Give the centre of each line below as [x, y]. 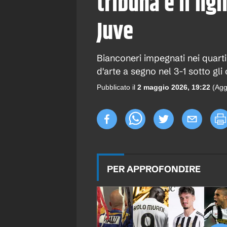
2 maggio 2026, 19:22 [174, 87]
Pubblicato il [116, 87]
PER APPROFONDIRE [154, 169]
